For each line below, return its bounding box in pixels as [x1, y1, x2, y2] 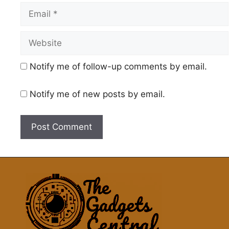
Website [20, 32, 53, 42]
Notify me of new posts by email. [30, 88, 165, 99]
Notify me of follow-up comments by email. [30, 61, 207, 72]
